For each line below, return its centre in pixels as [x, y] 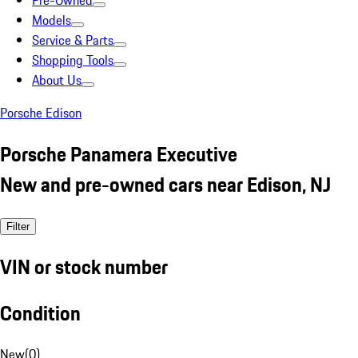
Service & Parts [73, 40]
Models [52, 20]
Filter [18, 226]
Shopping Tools [73, 60]
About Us [57, 80]
